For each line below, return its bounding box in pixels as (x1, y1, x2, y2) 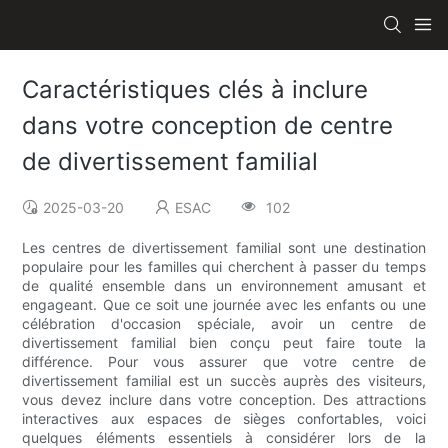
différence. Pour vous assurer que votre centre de (22, 353, 426, 371)
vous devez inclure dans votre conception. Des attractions (22, 391, 426, 409)
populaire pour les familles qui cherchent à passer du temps (22, 258, 426, 276)
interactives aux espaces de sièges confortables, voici (22, 410, 426, 428)
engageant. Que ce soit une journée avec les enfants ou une (22, 296, 426, 314)
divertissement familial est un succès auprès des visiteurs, (22, 372, 426, 390)
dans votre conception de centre (22, 111, 394, 141)
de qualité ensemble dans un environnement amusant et (22, 277, 426, 295)
